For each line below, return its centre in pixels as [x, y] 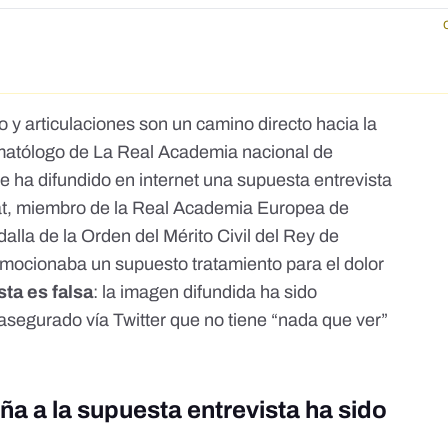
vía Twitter [126, 320]
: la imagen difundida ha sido [205, 292]
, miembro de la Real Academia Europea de [178, 208]
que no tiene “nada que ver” [277, 320]
